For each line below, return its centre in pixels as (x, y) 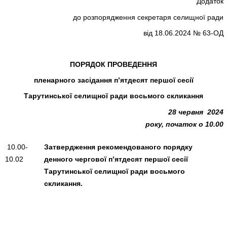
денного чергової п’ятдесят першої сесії (116, 159)
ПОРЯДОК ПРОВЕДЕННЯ (113, 65)
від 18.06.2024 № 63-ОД (183, 33)
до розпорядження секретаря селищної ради (148, 17)
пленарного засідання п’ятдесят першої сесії (113, 80)
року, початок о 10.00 (184, 124)
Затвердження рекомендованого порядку (119, 147)
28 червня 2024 (196, 112)
